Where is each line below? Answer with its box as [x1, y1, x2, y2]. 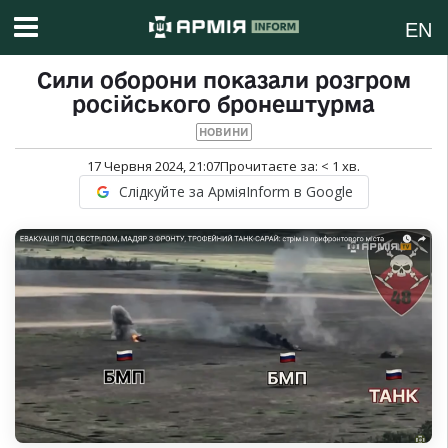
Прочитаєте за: [220, 157, 321, 176]
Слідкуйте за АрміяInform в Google [118, 182, 353, 202]
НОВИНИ [198, 126, 249, 139]
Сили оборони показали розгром [36, 68, 411, 93]
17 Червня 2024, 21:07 [87, 157, 220, 176]
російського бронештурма [72, 92, 375, 117]
